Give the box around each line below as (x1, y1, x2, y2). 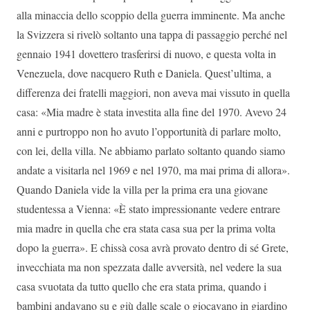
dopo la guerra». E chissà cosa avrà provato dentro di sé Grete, (17, 239, 289, 255)
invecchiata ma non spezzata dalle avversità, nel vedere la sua (17, 259, 282, 274)
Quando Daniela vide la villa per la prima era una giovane (17, 181, 268, 197)
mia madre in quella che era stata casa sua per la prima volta (17, 220, 275, 235)
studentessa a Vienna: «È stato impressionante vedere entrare (17, 201, 280, 216)
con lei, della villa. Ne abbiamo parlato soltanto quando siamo (17, 143, 285, 158)
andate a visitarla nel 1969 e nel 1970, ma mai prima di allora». (17, 162, 290, 177)
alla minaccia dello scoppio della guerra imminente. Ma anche (17, 7, 285, 22)
